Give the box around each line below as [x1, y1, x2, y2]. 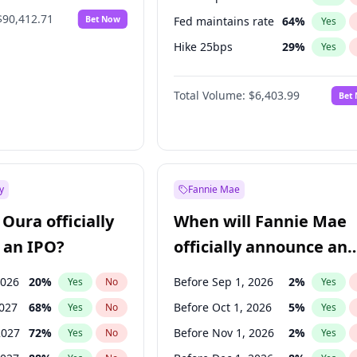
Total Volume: [174, 88, 246, 103]
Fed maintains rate [174, 14, 275, 29]
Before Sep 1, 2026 [174, 274, 274, 289]
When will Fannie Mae [174, 210, 347, 232]
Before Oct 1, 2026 [174, 300, 273, 315]
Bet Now [85, 13, 121, 25]
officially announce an [174, 236, 348, 257]
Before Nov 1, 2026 [174, 325, 275, 340]
